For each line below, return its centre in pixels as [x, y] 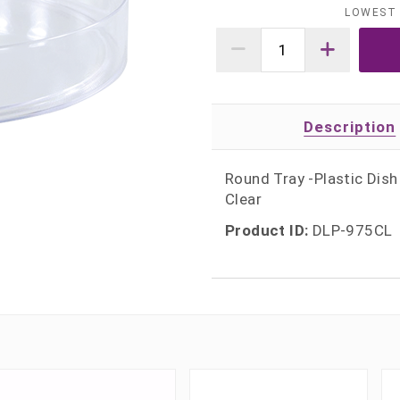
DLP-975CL [350, 230]
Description [350, 127]
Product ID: [267, 230]
